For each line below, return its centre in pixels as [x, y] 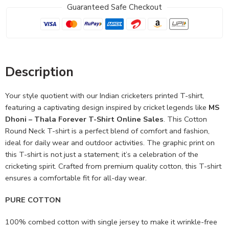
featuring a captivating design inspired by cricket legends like [107, 108]
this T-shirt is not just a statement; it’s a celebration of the [102, 155]
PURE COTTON [33, 200]
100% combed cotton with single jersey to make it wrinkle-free [111, 222]
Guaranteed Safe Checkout [114, 7]
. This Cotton [185, 119]
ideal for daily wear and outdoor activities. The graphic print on [110, 143]
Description [39, 72]
